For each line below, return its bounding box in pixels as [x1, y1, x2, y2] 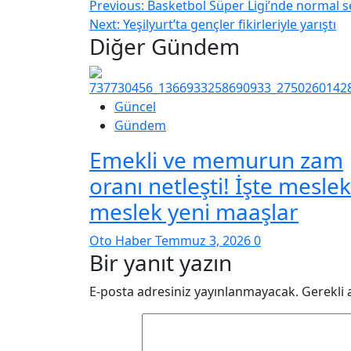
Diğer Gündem [89, 31, 240, 61]
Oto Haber [89, 231, 155, 249]
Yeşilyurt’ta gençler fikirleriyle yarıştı [123, 15, 336, 33]
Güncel [114, 97, 156, 115]
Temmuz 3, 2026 [155, 231, 254, 249]
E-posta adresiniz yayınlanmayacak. [89, 282, 299, 300]
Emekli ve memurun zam [89, 144, 343, 175]
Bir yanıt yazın [89, 247, 232, 277]
